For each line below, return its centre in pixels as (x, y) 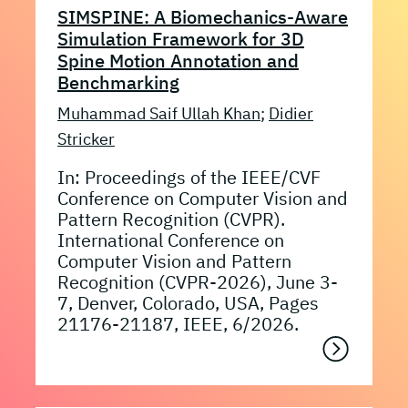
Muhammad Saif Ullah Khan (159, 113)
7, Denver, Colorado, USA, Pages (188, 302)
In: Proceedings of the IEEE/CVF (189, 177)
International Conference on (171, 240)
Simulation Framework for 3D (181, 38)
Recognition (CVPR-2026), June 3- (198, 281)
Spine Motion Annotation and (178, 60)
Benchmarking (118, 82)
